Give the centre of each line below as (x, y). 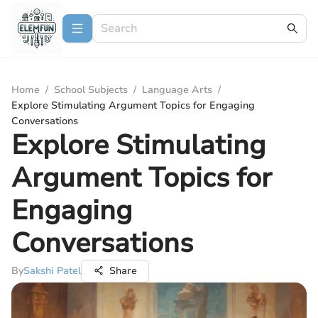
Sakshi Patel (52, 271)
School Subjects (91, 90)
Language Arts (177, 90)
